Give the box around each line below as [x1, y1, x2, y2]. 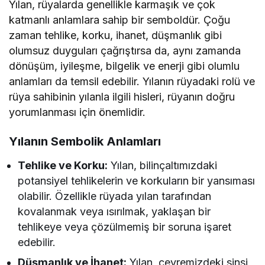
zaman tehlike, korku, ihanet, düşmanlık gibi [9, 28, 222, 41]
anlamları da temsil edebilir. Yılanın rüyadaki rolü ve [9, 75, 256, 88]
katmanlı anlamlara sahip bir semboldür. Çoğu [9, 13, 231, 26]
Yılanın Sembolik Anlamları [9, 134, 161, 148]
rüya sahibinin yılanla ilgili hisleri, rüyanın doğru [9, 90, 235, 103]
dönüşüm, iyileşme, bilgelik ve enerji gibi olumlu [9, 59, 240, 72]
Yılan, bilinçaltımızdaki [108, 159, 218, 172]
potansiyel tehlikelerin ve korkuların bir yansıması [18, 174, 256, 187]
